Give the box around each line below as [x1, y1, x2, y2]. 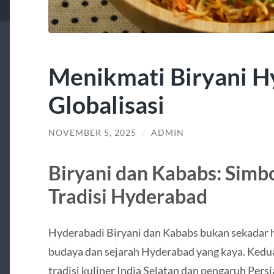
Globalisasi [48, 89, 165, 119]
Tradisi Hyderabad [48, 184, 207, 209]
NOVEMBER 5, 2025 [48, 127, 136, 138]
